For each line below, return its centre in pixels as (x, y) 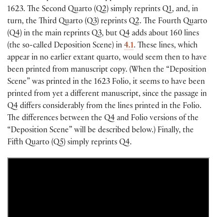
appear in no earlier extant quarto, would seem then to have (107, 58)
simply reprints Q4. (99, 143)
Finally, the (175, 131)
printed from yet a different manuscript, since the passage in (107, 94)
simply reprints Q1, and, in (153, 10)
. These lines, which (166, 46)
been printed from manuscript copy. (68, 70)
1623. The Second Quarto (51, 10)
